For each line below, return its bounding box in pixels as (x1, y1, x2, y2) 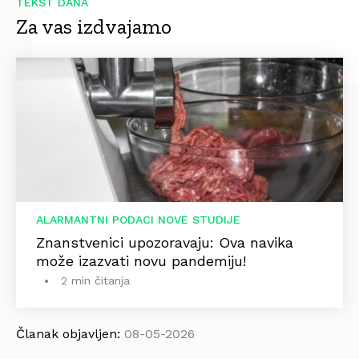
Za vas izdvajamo (16, 14, 171, 39)
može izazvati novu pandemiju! (36, 252, 246, 269)
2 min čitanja (61, 274, 130, 287)
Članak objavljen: (16, 326, 124, 341)
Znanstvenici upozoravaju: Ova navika (36, 234, 293, 251)
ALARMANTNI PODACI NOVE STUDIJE (36, 213, 240, 226)
